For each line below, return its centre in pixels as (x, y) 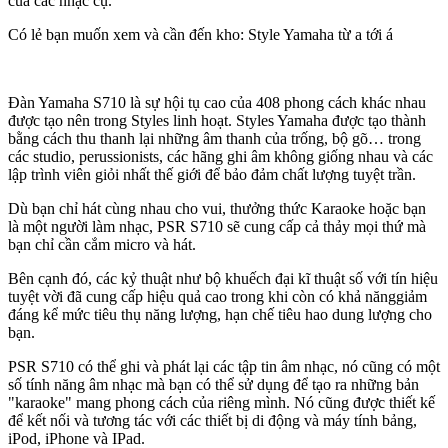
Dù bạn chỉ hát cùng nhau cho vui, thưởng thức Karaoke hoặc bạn (217, 208)
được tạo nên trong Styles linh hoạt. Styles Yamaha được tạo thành (217, 120)
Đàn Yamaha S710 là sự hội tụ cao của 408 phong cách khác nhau (217, 102)
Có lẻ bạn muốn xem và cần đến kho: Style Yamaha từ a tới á (200, 34)
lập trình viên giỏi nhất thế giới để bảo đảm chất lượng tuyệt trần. (212, 174)
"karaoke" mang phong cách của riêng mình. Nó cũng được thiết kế (221, 402)
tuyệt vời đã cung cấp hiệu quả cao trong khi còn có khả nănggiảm (217, 296)
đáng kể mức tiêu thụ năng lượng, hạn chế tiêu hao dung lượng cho (220, 314)
